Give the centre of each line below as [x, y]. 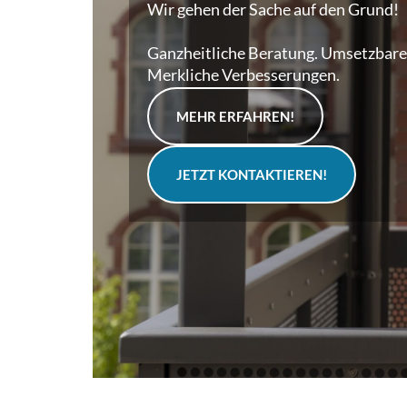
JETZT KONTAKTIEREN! [252, 174]
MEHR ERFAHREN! [235, 116]
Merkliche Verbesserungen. [243, 74]
